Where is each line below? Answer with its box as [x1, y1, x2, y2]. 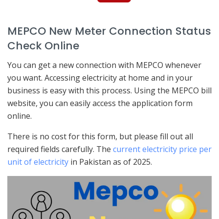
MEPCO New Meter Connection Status [7, 23, 211, 39]
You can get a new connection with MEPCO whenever [7, 59, 201, 70]
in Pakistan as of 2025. [68, 156, 152, 167]
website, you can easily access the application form [7, 97, 193, 109]
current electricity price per [113, 143, 212, 154]
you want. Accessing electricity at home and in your [7, 72, 193, 83]
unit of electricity [7, 156, 68, 167]
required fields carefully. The [7, 143, 113, 154]
